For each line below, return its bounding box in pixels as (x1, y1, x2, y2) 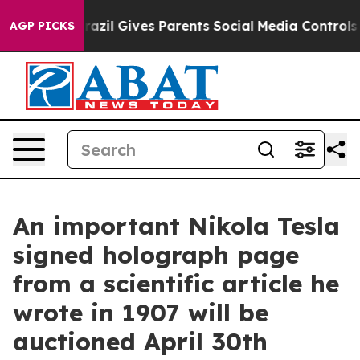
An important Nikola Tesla (13, 211, 340, 241)
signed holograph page (13, 239, 299, 270)
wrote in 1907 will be (13, 297, 268, 328)
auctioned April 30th (13, 326, 268, 357)
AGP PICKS (10, 18, 75, 33)
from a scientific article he (13, 268, 339, 299)
